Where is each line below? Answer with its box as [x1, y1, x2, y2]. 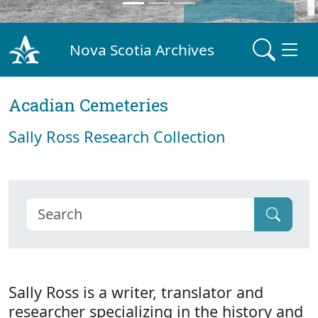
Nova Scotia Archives [70, 39, 215, 60]
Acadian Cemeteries [9, 94, 168, 116]
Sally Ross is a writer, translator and [9, 282, 263, 302]
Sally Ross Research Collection [9, 126, 225, 147]
